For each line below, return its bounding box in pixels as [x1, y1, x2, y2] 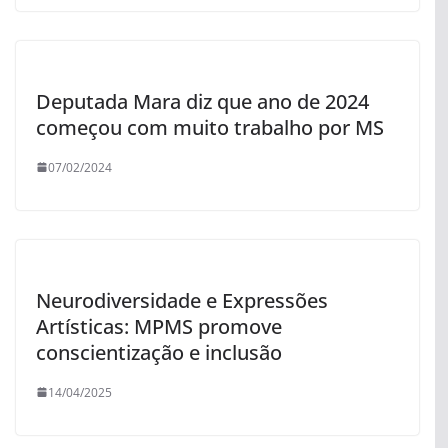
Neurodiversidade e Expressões [36, 286, 328, 314]
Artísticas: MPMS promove [36, 312, 282, 340]
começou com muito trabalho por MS [36, 113, 384, 141]
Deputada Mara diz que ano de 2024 [36, 87, 369, 115]
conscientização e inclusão [36, 338, 282, 366]
